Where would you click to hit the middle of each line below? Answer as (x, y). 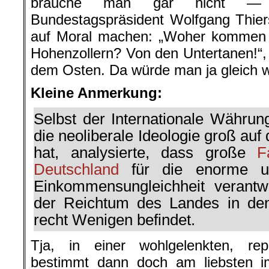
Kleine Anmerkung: (96, 93)
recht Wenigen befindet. (114, 220)
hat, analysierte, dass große (146, 153)
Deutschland (76, 170)
